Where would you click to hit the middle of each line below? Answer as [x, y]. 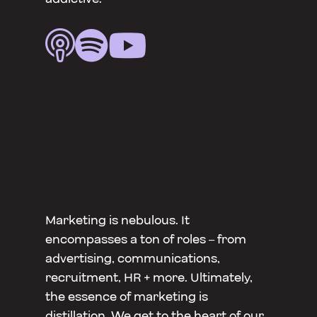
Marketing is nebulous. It [117, 221]
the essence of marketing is [127, 297]
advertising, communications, [133, 259]
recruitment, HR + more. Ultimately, [149, 278]
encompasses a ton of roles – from [146, 240]
